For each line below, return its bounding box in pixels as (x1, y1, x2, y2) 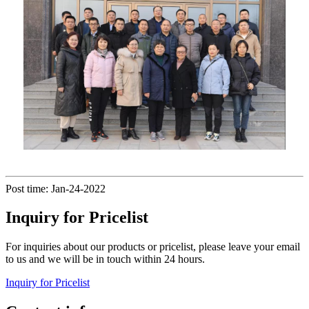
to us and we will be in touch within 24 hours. (6, 253, 205, 266)
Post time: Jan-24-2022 (6, 182, 106, 195)
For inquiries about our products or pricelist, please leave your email (6, 241, 300, 253)
